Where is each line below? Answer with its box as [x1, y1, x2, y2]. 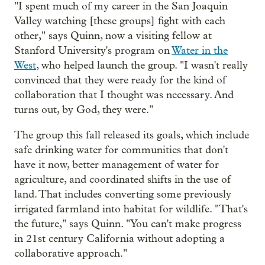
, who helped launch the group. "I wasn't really [36, 59, 248, 72]
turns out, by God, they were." [14, 103, 153, 116]
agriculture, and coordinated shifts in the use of [14, 173, 231, 186]
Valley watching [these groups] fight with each [14, 14, 225, 27]
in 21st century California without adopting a [14, 232, 225, 245]
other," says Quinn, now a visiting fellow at [14, 29, 212, 42]
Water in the [172, 44, 228, 57]
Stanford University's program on [14, 44, 172, 57]
